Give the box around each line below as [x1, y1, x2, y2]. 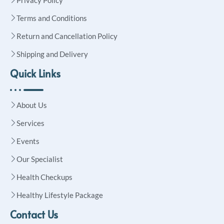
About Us [16, 100, 47, 109]
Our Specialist [16, 154, 63, 163]
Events [16, 136, 39, 145]
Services [16, 118, 44, 127]
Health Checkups [16, 172, 72, 181]
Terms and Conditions [16, 13, 87, 22]
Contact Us [10, 207, 58, 221]
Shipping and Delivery [16, 49, 88, 58]
